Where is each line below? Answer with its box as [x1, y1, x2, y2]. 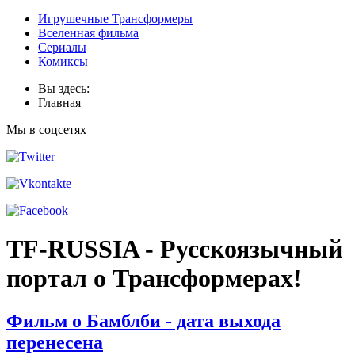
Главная [38, 95, 81, 109]
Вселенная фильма [38, 25, 139, 40]
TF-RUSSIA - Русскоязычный [6, 235, 342, 264]
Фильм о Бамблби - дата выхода [6, 310, 281, 331]
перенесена [6, 331, 103, 353]
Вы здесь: [38, 81, 96, 95]
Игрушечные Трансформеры [38, 11, 193, 25]
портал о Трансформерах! [6, 264, 302, 293]
